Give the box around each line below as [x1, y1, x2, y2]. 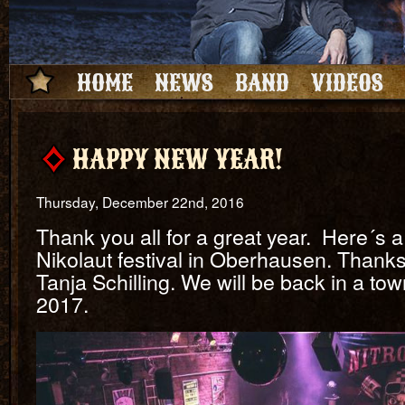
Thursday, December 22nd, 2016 [36, 192, 244, 212]
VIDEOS [310, 68, 383, 97]
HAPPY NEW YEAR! [72, 141, 283, 175]
